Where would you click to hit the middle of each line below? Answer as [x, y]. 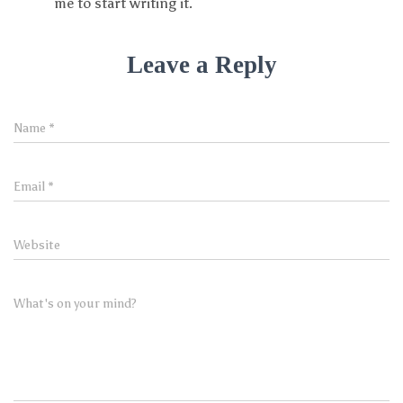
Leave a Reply [201, 65]
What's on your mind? [75, 304]
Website [37, 245]
